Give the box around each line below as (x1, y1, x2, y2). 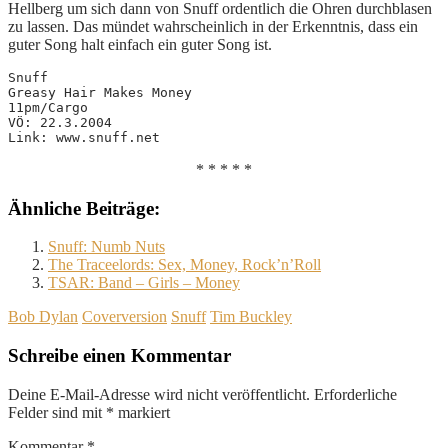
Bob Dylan (8, 308, 78, 326)
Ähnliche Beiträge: (8, 197, 160, 219)
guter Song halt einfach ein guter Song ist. (8, 35, 272, 53)
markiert (114, 403, 170, 421)
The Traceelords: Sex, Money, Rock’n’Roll (48, 256, 321, 274)
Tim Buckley (210, 308, 292, 326)
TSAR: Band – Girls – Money (48, 274, 240, 292)
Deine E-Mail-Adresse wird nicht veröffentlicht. (8, 385, 310, 403)
